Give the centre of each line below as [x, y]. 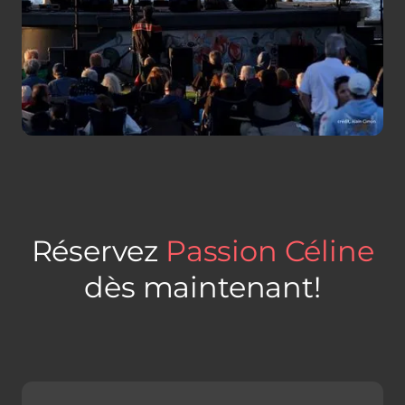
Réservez [98, 250]
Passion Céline [269, 250]
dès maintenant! [202, 287]
